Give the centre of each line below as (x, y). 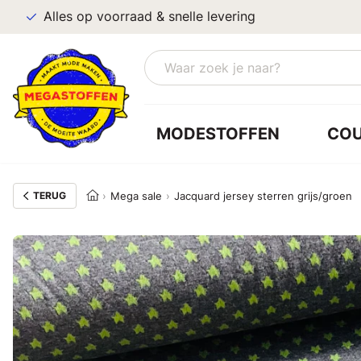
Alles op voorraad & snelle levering (149, 17)
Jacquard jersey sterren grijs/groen (263, 196)
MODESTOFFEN (218, 133)
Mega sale (137, 196)
